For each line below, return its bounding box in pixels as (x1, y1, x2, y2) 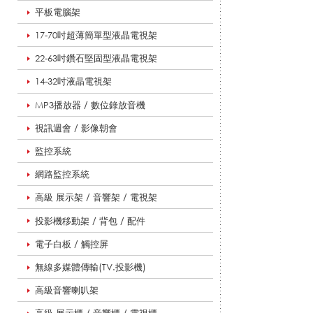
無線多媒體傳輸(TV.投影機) (35, 261, 146, 272)
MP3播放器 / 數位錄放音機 (35, 99, 145, 110)
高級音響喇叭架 (35, 284, 99, 296)
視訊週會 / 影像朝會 (35, 122, 117, 133)
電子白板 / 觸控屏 (35, 238, 108, 249)
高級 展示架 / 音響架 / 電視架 (35, 191, 157, 203)
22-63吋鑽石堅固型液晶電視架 (35, 52, 157, 64)
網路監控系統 (35, 168, 89, 180)
